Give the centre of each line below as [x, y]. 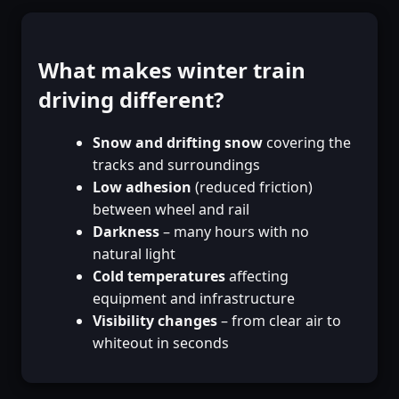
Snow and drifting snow [177, 142]
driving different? [131, 99]
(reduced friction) [252, 187]
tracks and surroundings [176, 164]
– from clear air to [279, 320]
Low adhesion [142, 187]
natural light [134, 253]
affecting [256, 276]
